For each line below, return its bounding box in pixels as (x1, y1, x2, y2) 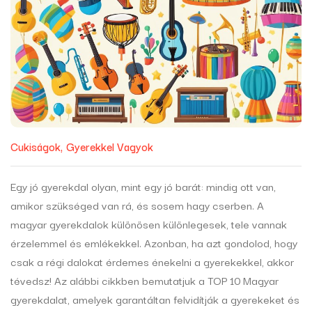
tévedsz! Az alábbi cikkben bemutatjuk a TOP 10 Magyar (10, 272, 279, 289)
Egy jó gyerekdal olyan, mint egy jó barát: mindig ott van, (10, 178, 276, 195)
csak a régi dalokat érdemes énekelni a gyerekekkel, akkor (10, 253, 294, 270)
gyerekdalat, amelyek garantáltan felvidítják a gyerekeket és (10, 290, 299, 308)
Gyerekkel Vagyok (66, 138, 153, 155)
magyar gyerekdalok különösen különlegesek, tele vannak (10, 215, 287, 233)
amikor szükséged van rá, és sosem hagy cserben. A (10, 196, 264, 214)
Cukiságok (10, 138, 61, 155)
